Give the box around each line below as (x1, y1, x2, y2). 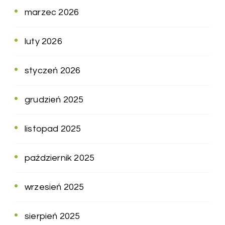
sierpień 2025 (25, 211, 80, 221)
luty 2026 (25, 36, 62, 46)
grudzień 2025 (25, 94, 84, 104)
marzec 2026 (25, 7, 79, 17)
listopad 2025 (25, 124, 81, 134)
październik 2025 (25, 153, 95, 163)
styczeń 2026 (25, 65, 81, 75)
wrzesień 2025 (25, 182, 84, 192)
